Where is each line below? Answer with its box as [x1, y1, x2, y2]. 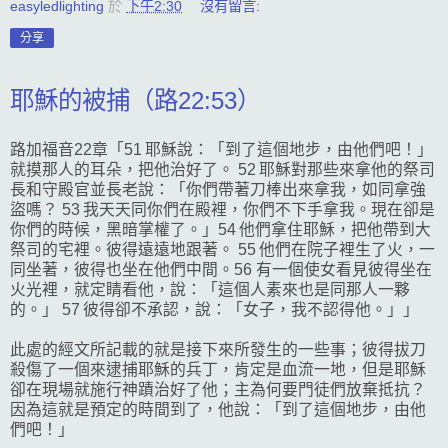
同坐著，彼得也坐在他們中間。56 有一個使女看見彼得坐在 [10, 261, 432, 279]
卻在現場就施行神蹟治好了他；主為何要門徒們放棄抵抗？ [10, 381, 426, 399]
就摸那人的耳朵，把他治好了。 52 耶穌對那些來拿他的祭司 [10, 161, 435, 179]
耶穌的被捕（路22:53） [10, 87, 261, 115]
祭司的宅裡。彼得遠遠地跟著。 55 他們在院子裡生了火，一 [10, 241, 435, 259]
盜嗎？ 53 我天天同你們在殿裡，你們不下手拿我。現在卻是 [10, 201, 435, 219]
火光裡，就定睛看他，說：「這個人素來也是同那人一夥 [10, 281, 410, 299]
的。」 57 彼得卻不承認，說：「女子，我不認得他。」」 [10, 301, 419, 319]
